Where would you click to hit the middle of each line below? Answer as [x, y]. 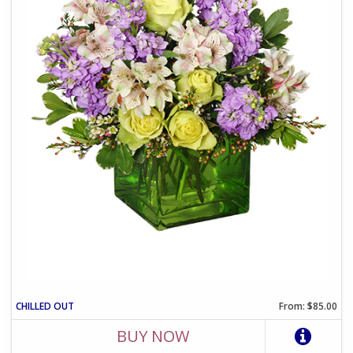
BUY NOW [153, 336]
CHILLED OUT [45, 307]
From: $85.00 [308, 307]
